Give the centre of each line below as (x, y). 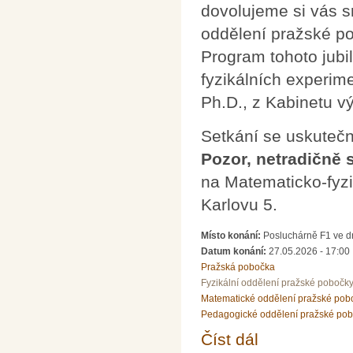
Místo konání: (232, 235)
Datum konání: (235, 251)
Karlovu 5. (239, 205)
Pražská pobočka (238, 267)
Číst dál (230, 340)
